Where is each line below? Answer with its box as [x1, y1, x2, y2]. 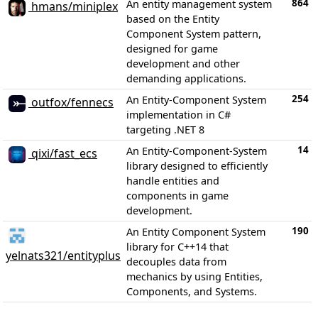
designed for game [126, 42, 218, 55]
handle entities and [126, 174, 219, 187]
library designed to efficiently [126, 159, 268, 172]
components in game [126, 189, 229, 202]
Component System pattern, [126, 27, 261, 40]
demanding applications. [126, 72, 246, 85]
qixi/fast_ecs [28, 146, 97, 162]
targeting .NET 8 [126, 123, 204, 136]
